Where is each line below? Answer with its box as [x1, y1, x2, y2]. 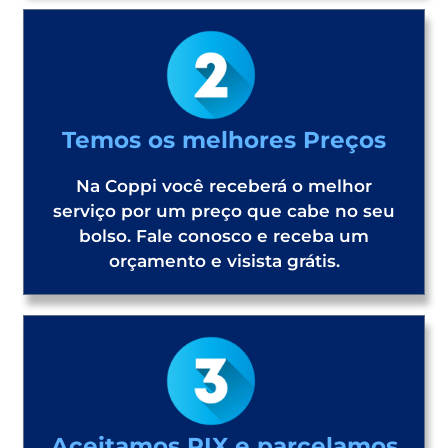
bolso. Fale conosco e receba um [79, 225, 369, 246]
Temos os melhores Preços [62, 125, 386, 154]
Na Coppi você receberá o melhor [76, 175, 372, 196]
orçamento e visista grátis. [108, 250, 340, 271]
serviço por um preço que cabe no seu [53, 200, 395, 221]
